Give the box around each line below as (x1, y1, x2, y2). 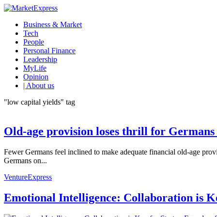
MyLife (23, 64, 46, 72)
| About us (23, 81, 54, 90)
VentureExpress (4, 172, 52, 181)
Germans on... (4, 156, 47, 165)
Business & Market (23, 20, 82, 29)
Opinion (23, 73, 48, 81)
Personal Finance (23, 46, 76, 55)
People (23, 38, 44, 46)
